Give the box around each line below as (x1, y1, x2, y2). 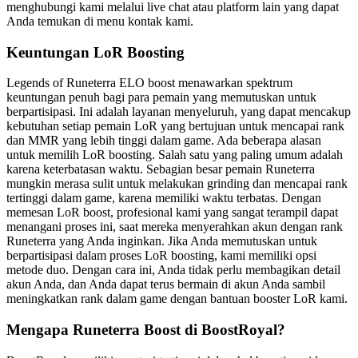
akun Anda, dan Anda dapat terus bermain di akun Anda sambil (6, 277, 325, 292)
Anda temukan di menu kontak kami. (6, 14, 193, 28)
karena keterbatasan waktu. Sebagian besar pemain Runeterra (6, 162, 315, 177)
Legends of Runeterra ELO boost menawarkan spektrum (6, 76, 292, 90)
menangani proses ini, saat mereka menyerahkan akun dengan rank (6, 220, 343, 234)
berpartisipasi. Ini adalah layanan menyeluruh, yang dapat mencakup (6, 105, 351, 119)
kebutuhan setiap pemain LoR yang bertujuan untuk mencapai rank (6, 119, 344, 133)
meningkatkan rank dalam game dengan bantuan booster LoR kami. (6, 292, 348, 306)
